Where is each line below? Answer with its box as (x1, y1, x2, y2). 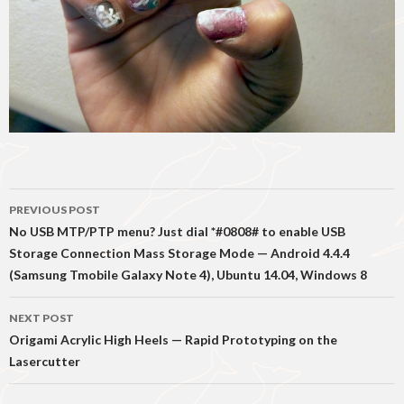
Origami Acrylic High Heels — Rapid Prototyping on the (9, 332, 337, 348)
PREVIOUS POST (9, 203, 100, 217)
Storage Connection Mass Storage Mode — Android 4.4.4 (9, 245, 350, 262)
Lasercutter (9, 353, 80, 370)
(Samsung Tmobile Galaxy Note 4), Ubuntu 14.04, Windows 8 (9, 267, 367, 283)
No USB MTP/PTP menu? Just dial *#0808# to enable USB (9, 224, 345, 240)
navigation (8, 220, 122, 250)
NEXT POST (9, 311, 74, 326)
